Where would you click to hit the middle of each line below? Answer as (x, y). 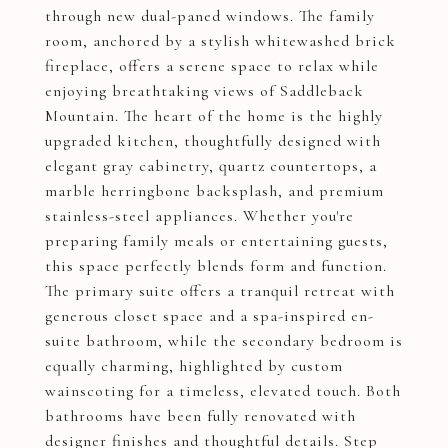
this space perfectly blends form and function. (216, 266)
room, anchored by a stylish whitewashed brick (220, 41)
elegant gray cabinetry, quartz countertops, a (211, 166)
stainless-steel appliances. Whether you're (199, 216)
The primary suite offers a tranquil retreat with (220, 291)
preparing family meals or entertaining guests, (216, 241)
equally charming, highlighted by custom (194, 366)
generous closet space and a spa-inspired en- (209, 316)
